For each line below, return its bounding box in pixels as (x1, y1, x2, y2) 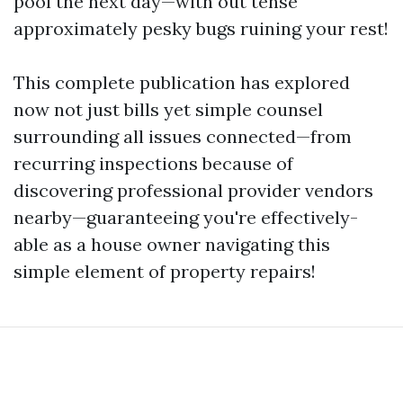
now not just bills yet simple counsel (13, 98, 323, 121)
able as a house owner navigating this (13, 233, 330, 255)
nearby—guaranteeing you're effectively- (13, 206, 358, 228)
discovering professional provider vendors (13, 179, 373, 201)
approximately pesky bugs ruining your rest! (13, 17, 389, 40)
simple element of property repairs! (13, 260, 316, 282)
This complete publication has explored (13, 71, 350, 94)
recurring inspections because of (13, 152, 293, 175)
